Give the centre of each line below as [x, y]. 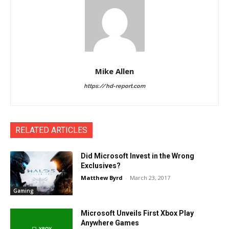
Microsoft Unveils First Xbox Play [138, 213]
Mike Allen [114, 71]
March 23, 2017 [150, 178]
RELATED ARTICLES [51, 130]
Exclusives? [101, 166]
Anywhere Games [110, 223]
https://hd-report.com [114, 86]
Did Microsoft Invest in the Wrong [138, 156]
